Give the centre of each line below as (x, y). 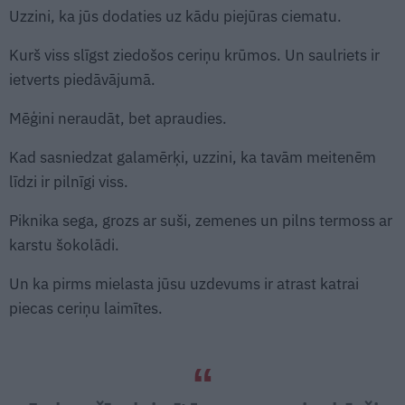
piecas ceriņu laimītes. (86, 308)
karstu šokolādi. (64, 245)
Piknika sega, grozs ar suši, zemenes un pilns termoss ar (201, 220)
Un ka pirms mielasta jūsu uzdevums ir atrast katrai (184, 283)
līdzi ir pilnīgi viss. (69, 181)
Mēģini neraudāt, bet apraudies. (120, 118)
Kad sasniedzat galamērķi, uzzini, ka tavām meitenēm (193, 157)
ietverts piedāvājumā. (82, 79)
